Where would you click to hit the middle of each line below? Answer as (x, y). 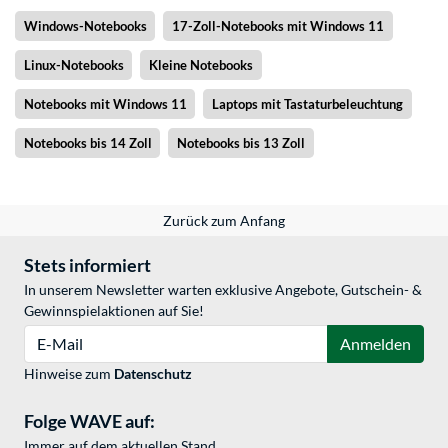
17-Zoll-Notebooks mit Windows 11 (277, 26)
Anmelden (375, 344)
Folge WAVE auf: (89, 421)
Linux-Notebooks (73, 65)
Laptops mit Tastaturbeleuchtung (307, 104)
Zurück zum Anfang (224, 221)
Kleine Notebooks (200, 65)
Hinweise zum (69, 374)
